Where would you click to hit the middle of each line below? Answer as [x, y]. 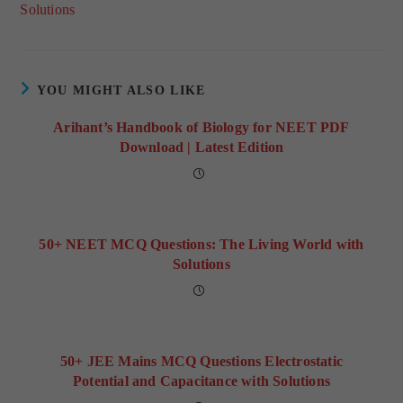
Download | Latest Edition [201, 148]
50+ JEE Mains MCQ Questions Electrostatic [201, 362]
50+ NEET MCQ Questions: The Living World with [201, 245]
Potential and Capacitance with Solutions [201, 381]
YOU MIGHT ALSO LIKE [121, 91]
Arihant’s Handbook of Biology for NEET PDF [201, 128]
